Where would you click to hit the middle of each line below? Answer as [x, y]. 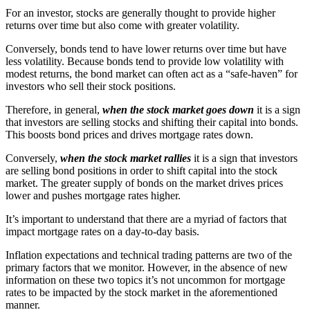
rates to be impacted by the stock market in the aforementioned [142, 292]
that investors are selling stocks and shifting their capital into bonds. [152, 122]
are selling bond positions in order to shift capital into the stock [142, 170]
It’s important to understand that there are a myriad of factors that [146, 219]
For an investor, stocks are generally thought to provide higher [140, 12]
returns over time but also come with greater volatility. [122, 25]
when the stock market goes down [178, 109]
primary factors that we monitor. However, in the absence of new [147, 267]
